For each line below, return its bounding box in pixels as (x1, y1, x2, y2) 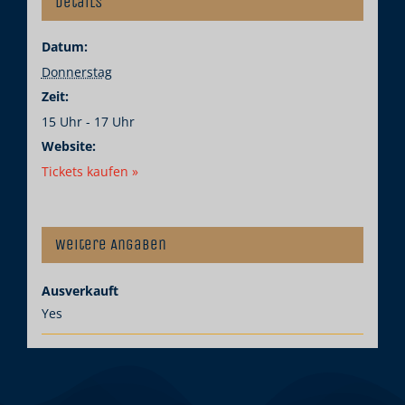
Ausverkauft (41, 281, 118, 299)
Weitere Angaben (54, 234, 166, 254)
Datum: (41, 37, 88, 55)
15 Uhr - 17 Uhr (41, 112, 135, 130)
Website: (41, 137, 96, 155)
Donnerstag (41, 62, 112, 80)
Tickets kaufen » (41, 162, 138, 180)
